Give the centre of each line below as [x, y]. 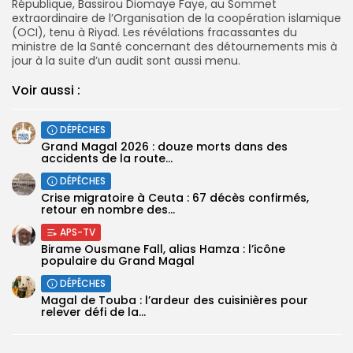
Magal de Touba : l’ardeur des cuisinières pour [175, 300]
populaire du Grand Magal [118, 261]
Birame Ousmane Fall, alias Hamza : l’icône [163, 249]
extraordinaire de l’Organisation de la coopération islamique [176, 18]
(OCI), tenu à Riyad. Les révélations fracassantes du [154, 32]
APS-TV [78, 232]
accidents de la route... [107, 158]
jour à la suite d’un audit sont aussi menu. [126, 61]
